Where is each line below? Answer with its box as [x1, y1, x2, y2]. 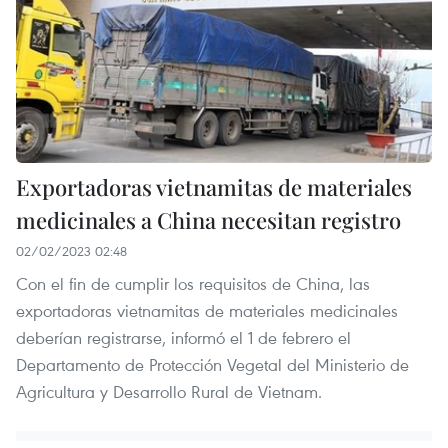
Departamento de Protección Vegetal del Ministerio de [16, 353, 409, 377]
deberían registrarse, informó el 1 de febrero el [16, 326, 351, 350]
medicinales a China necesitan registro [16, 205, 401, 236]
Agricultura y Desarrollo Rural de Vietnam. [16, 380, 322, 404]
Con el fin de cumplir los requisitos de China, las [16, 272, 370, 296]
